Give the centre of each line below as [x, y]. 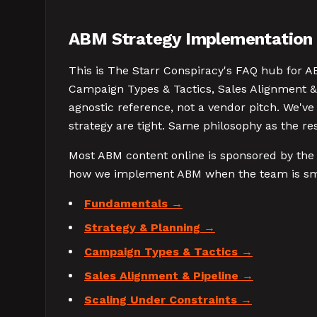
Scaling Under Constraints [161, 300]
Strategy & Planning [142, 227]
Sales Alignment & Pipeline [161, 276]
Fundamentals [126, 203]
